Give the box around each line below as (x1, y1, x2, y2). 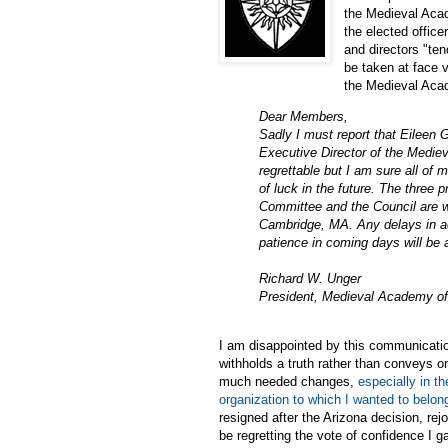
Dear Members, (259, 108, 348, 124)
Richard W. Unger (259, 270, 361, 286)
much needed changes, (219, 374, 358, 390)
